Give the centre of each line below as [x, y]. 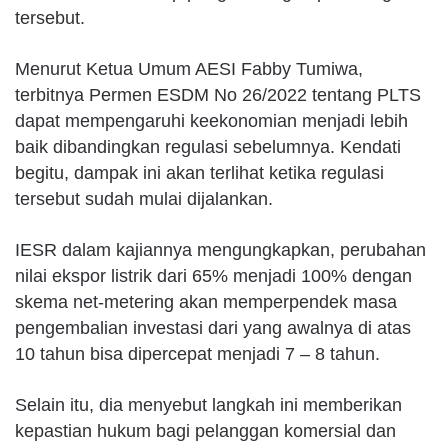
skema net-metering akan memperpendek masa [206, 301]
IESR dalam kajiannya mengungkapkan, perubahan [220, 249]
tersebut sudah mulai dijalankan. [144, 198]
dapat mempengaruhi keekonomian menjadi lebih [211, 120]
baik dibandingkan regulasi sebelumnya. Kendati [208, 146]
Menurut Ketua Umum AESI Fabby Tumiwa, [189, 68]
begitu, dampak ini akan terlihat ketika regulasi [199, 172]
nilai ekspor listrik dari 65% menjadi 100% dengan [213, 275]
